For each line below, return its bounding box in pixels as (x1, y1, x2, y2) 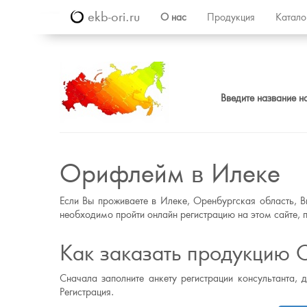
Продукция (207, 11, 255, 23)
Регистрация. (60, 286, 114, 298)
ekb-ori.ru (84, 9, 140, 25)
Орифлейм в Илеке (60, 158, 280, 189)
